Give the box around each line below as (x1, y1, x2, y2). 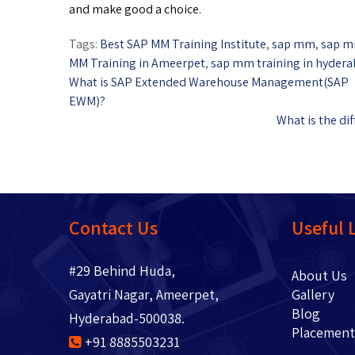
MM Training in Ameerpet (69, 55, 205, 72)
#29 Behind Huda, (69, 261, 175, 281)
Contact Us (69, 215, 158, 241)
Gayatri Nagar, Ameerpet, (69, 285, 219, 304)
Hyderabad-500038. (69, 309, 185, 328)
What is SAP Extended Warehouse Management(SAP (69, 74, 349, 91)
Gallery (291, 285, 334, 304)
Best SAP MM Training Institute (100, 36, 266, 53)
